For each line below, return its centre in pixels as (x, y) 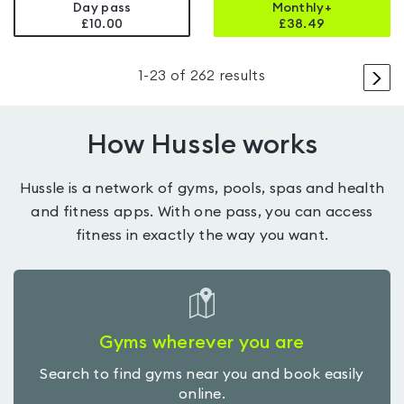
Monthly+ (302, 8)
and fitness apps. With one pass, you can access (202, 212)
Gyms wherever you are (202, 343)
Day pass (102, 8)
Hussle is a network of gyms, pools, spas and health (202, 189)
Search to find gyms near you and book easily (202, 375)
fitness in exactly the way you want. (202, 236)
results (240, 76)
